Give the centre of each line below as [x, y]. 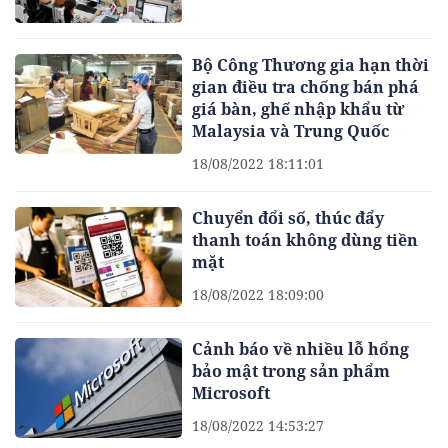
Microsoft [231, 393]
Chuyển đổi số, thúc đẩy [288, 217]
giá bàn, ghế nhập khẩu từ [298, 108]
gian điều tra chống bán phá [306, 86]
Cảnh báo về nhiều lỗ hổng [301, 349]
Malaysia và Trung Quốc [291, 130]
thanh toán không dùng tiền [305, 239]
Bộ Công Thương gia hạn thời [311, 64]
